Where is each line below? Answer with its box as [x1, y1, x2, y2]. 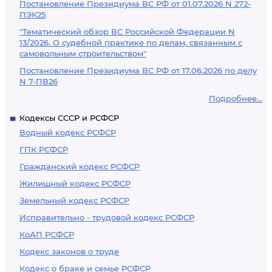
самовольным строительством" [19, 49, 146, 58]
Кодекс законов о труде [19, 246, 119, 256]
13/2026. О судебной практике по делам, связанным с [19, 38, 242, 47]
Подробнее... [209, 93, 262, 103]
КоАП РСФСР [19, 229, 74, 239]
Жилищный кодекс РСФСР [19, 178, 131, 188]
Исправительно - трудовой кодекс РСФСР [19, 212, 194, 222]
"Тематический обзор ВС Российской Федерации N [19, 27, 235, 36]
